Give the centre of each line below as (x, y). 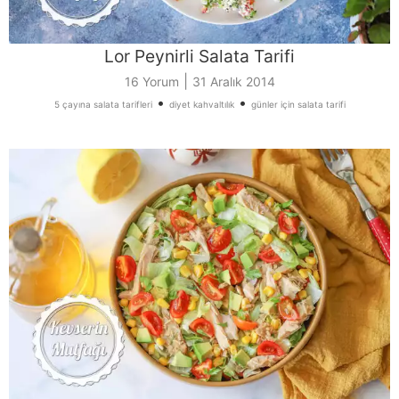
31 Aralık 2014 (233, 81)
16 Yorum (151, 81)
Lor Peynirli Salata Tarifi (199, 56)
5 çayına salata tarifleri (103, 104)
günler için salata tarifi (298, 104)
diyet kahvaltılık (201, 104)
